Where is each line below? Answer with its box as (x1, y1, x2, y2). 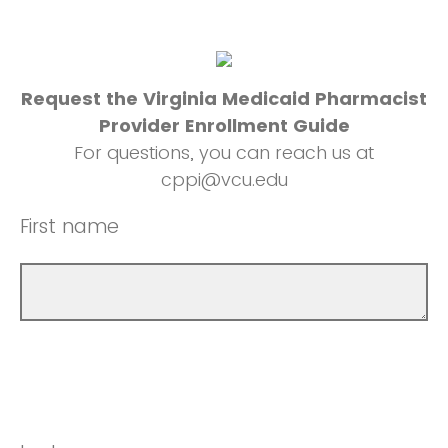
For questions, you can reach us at (74, 140, 374, 165)
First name (20, 213, 119, 240)
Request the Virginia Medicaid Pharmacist (21, 86, 427, 111)
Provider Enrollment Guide (98, 113, 350, 138)
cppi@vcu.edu (160, 167, 288, 192)
